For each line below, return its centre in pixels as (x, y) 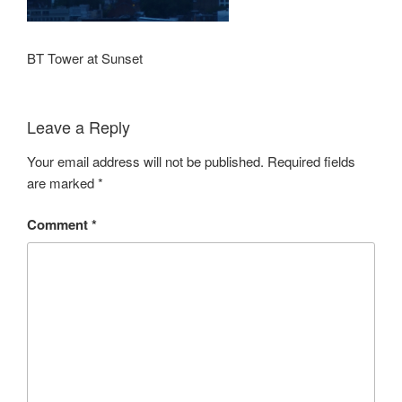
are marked (62, 182)
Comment (59, 225)
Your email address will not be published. (145, 161)
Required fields (311, 161)
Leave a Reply (79, 127)
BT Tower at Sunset (85, 57)
